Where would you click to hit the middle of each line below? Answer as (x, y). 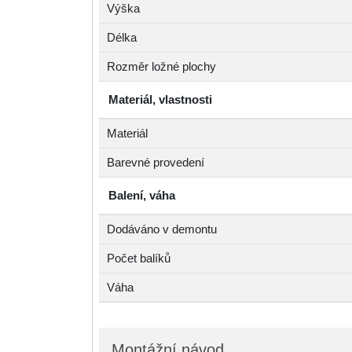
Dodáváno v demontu (162, 229)
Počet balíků (139, 258)
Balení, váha (142, 196)
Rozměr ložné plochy (161, 67)
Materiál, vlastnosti (160, 100)
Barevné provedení (156, 163)
